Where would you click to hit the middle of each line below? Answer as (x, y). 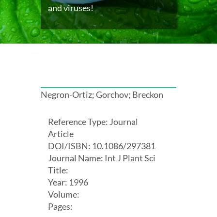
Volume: (64, 194)
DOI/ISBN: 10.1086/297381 (102, 146)
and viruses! (71, 8)
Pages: (60, 206)
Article (61, 133)
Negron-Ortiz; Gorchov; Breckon (102, 94)
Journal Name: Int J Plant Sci (102, 158)
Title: (58, 170)
